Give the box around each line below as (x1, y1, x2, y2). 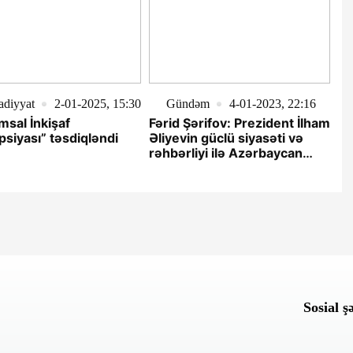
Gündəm (165, 97, 210, 111)
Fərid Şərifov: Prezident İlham (148, 115, 330, 132)
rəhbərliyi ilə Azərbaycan (148, 145, 303, 162)
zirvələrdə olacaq (148, 175, 255, 191)
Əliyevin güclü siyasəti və (148, 130, 303, 147)
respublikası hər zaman (148, 160, 292, 176)
